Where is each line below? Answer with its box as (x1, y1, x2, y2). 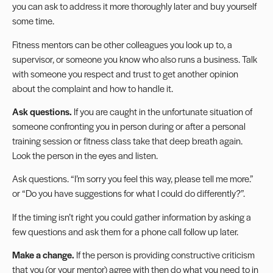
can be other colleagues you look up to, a (73, 37, 232, 51)
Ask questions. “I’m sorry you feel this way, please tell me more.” (12, 172, 253, 185)
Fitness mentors (12, 37, 73, 51)
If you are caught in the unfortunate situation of (72, 104, 252, 118)
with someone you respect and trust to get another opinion (12, 66, 238, 80)
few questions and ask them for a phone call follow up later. (12, 224, 238, 238)
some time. (12, 14, 54, 27)
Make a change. (12, 248, 74, 261)
